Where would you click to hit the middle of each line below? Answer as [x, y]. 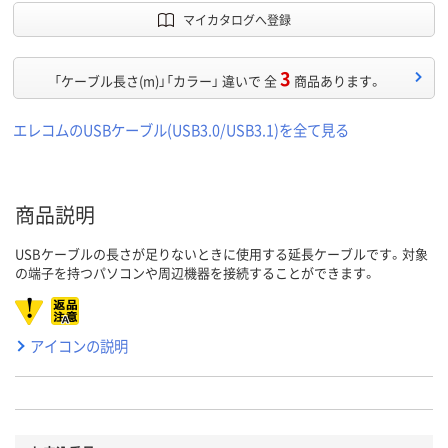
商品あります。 [337, 81]
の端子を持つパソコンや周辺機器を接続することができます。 [195, 273]
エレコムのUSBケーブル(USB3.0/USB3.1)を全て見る [181, 130]
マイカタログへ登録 [236, 20]
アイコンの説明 [79, 346]
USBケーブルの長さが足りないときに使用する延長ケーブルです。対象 [221, 254]
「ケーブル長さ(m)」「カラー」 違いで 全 [165, 81]
